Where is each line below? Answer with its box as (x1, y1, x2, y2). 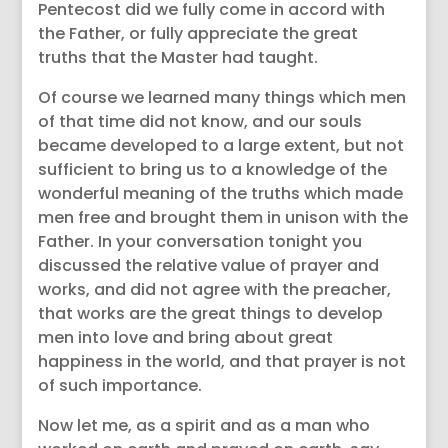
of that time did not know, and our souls (38, 110, 363, 133)
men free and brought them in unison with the (38, 206, 409, 229)
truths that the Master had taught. (38, 46, 319, 69)
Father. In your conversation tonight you (38, 230, 363, 253)
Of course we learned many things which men (38, 86, 407, 109)
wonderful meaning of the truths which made (38, 182, 404, 205)
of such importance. (38, 374, 203, 397)
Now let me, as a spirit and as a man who (38, 414, 371, 437)
